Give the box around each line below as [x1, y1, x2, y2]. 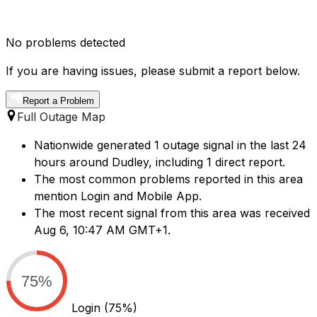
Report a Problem [23, 96, 94, 107]
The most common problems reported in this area [34, 172, 303, 187]
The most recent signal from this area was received [34, 206, 310, 221]
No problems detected [6, 35, 125, 50]
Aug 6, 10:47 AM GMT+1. [34, 223, 171, 238]
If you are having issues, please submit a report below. [6, 64, 300, 79]
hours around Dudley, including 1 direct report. [34, 155, 285, 170]
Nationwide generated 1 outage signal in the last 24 [34, 138, 306, 153]
